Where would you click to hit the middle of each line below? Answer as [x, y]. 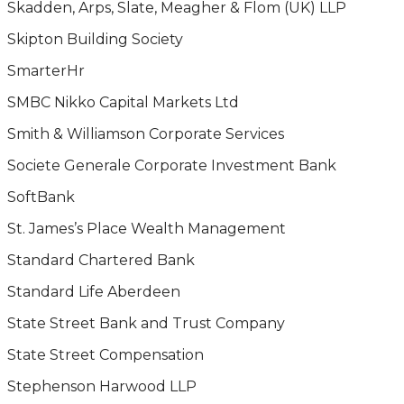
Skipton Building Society [95, 39]
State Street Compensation [106, 355]
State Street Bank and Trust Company [146, 323]
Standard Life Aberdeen [94, 292]
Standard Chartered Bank [101, 260]
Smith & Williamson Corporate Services [146, 134]
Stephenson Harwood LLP [102, 386]
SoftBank [41, 197]
